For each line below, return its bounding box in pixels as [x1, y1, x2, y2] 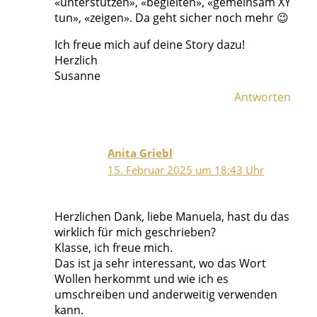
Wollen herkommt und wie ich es [54, 270, 229, 287]
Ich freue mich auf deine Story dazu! [54, 37, 245, 53]
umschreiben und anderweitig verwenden [54, 286, 277, 302]
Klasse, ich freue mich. [54, 239, 173, 255]
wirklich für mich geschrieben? [54, 224, 216, 240]
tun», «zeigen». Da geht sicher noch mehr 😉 [54, 10, 289, 26]
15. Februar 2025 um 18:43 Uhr [108, 163, 265, 178]
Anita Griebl [108, 146, 173, 161]
